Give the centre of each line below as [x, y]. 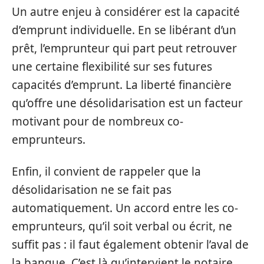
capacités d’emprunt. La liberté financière [122, 85]
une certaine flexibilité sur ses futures [112, 67]
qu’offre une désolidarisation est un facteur [127, 103]
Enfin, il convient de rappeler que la [106, 171]
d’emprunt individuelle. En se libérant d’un [124, 30]
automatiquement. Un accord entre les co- [125, 208]
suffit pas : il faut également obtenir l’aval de [130, 244]
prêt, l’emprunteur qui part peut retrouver [124, 48]
